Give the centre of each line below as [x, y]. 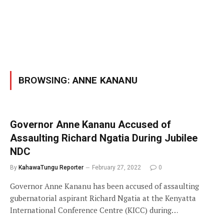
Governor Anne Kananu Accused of [90, 124]
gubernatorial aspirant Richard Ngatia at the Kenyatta [103, 198]
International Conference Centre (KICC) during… [94, 210]
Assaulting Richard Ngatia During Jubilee [104, 138]
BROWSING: [45, 80]
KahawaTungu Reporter [51, 167]
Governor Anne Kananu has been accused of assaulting [104, 186]
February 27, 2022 [116, 167]
